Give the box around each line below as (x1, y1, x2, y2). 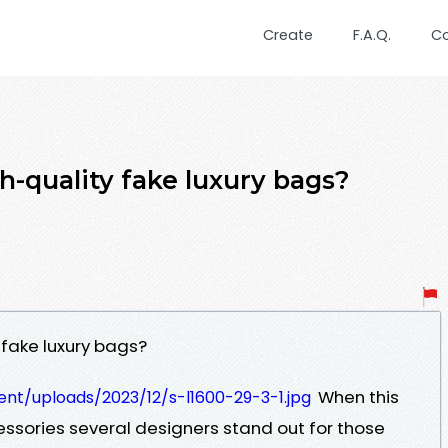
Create (263, 25, 313, 45)
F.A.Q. (353, 25, 391, 45)
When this (314, 384, 399, 409)
